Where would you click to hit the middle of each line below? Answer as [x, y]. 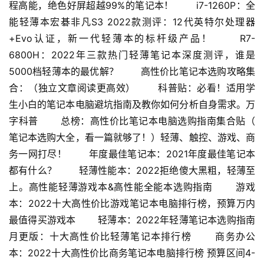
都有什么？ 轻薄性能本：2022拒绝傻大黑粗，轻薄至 [132, 171]
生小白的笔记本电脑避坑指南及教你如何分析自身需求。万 [132, 105]
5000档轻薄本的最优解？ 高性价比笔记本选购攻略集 [132, 72]
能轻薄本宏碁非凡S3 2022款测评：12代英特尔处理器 [132, 22]
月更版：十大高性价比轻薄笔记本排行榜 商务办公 [132, 237]
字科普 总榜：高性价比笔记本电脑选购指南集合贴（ [132, 121]
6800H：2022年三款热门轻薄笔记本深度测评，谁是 [132, 55]
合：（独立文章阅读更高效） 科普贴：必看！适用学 [132, 88]
